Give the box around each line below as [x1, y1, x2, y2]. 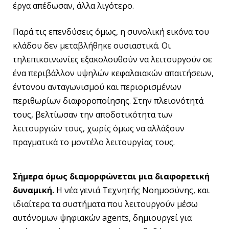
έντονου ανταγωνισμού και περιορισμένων [13, 81, 181, 93]
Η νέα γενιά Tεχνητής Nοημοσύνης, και [54, 184, 210, 196]
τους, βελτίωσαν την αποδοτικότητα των [13, 109, 173, 121]
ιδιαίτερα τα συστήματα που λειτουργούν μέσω [13, 198, 198, 210]
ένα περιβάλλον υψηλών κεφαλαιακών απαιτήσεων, [13, 67, 214, 79]
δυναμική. [13, 184, 54, 196]
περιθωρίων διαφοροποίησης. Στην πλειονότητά [13, 95, 203, 107]
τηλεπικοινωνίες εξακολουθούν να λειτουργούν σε [13, 54, 212, 65]
